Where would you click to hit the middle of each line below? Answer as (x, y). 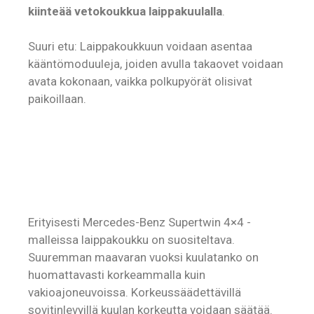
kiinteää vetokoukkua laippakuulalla (125, 11)
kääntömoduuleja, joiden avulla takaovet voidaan (156, 64)
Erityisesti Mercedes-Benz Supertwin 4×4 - (139, 223)
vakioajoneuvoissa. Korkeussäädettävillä (135, 293)
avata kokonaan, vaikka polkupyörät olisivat (140, 82)
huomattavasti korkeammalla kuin (117, 275)
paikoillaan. (57, 99)
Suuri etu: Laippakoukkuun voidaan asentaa (140, 47)
